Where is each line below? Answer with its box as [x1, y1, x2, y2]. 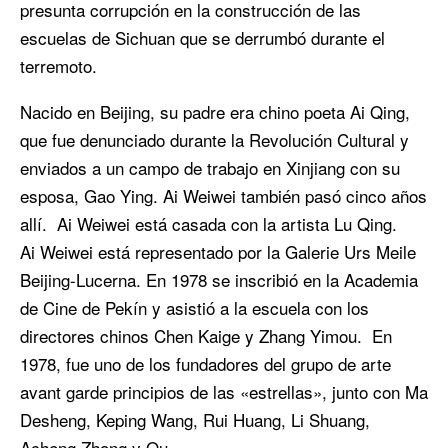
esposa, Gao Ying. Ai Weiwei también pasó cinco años [20, 183, 427, 209]
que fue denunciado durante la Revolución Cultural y [20, 127, 409, 153]
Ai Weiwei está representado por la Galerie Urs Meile [20, 239, 416, 265]
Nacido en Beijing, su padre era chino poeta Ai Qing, [20, 99, 410, 125]
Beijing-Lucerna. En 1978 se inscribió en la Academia [20, 267, 418, 293]
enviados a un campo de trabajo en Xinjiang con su [20, 155, 400, 181]
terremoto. [20, 53, 97, 79]
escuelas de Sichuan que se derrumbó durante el [20, 25, 385, 51]
